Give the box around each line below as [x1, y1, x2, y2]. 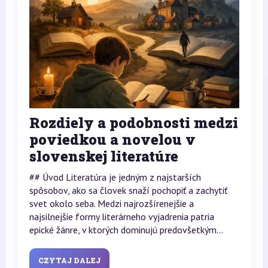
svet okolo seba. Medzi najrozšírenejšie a [29, 197, 194, 209]
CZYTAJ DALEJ [38, 255, 100, 265]
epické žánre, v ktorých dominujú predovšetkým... [29, 223, 223, 236]
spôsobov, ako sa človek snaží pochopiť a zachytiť [29, 184, 227, 196]
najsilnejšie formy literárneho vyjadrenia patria [29, 210, 214, 223]
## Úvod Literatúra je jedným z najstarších [29, 170, 201, 183]
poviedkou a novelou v [29, 129, 196, 149]
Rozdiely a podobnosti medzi [29, 112, 238, 132]
